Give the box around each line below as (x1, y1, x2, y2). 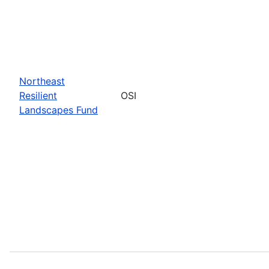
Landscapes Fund (19, 103, 98, 116)
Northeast (19, 74, 65, 87)
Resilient (19, 89, 57, 101)
